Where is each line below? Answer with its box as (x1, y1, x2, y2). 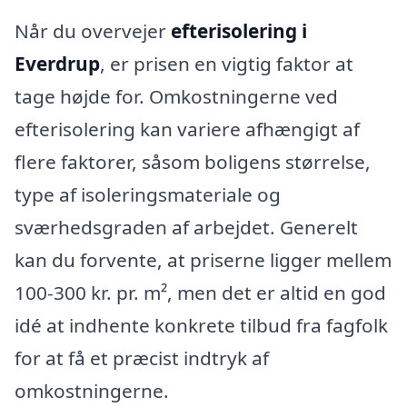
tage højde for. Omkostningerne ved (15, 84, 338, 110)
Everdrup (15, 51, 100, 77)
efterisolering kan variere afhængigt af (15, 116, 360, 143)
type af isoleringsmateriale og (15, 182, 281, 208)
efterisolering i (171, 18, 307, 45)
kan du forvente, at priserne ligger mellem (15, 247, 392, 273)
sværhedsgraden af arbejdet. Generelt (15, 214, 358, 241)
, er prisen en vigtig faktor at (100, 51, 353, 77)
